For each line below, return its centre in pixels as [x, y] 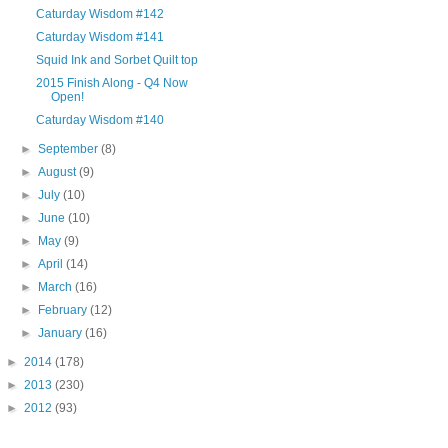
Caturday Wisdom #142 [99, 13]
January [62, 332]
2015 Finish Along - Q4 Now [111, 82]
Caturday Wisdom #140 [99, 119]
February [64, 309]
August [59, 171]
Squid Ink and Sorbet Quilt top [116, 59]
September [70, 148]
